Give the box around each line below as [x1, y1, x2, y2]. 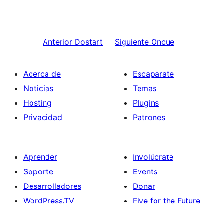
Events [133, 167, 157, 176]
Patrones [133, 112, 165, 122]
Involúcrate [133, 152, 173, 162]
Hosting [23, 98, 52, 108]
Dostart [75, 37, 103, 46]
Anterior [43, 37, 72, 46]
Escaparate [133, 69, 174, 78]
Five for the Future [133, 196, 200, 205]
